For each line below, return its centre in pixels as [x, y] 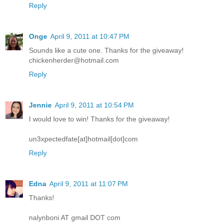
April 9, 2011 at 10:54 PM [94, 105]
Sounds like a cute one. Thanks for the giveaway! [106, 50]
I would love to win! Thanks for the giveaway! [99, 119]
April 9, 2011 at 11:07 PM [89, 183]
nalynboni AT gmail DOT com [75, 217]
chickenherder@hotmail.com [74, 60]
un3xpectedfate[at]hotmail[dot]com [83, 139]
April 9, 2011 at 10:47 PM [90, 36]
